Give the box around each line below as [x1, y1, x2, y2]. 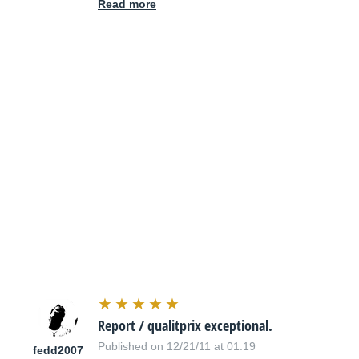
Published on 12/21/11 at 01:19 [98, 340, 256, 353]
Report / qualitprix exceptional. [98, 316, 272, 336]
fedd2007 [32, 344, 83, 357]
